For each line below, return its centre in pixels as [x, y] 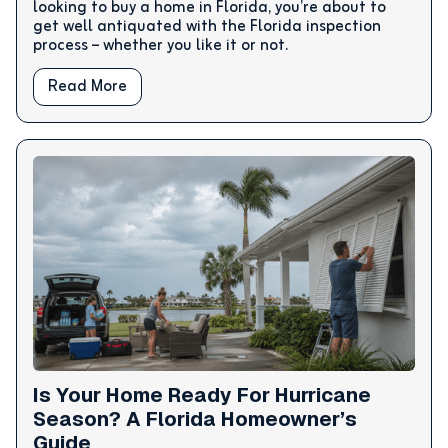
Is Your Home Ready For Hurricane [202, 394]
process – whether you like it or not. [160, 45]
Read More [87, 86]
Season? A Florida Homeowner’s [195, 418]
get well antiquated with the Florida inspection [207, 26]
